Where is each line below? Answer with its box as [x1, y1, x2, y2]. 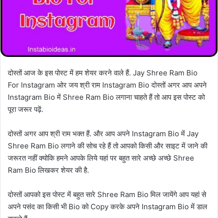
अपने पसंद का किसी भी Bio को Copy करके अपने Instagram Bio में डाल [8, 202, 207, 212]
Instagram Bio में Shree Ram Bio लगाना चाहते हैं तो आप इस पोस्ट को [8, 92, 205, 102]
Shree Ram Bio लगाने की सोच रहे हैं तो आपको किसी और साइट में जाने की [8, 141, 207, 151]
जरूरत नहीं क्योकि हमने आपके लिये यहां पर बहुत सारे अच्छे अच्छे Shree [8, 153, 194, 163]
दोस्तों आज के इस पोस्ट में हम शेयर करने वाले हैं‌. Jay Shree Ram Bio [8, 68, 198, 78]
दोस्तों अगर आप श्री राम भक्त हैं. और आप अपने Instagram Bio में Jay [8, 129, 199, 139]
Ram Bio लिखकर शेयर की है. [8, 165, 89, 175]
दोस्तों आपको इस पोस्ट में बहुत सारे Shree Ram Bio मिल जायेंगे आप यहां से [8, 190, 206, 200]
